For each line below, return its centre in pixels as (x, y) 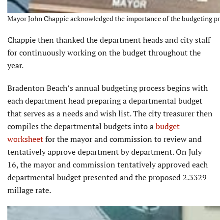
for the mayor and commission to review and (123, 139)
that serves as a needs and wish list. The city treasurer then (110, 114)
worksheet (25, 139)
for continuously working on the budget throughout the (104, 53)
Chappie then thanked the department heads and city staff (109, 40)
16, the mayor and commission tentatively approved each (108, 165)
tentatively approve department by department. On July (105, 152)
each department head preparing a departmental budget (105, 101)
